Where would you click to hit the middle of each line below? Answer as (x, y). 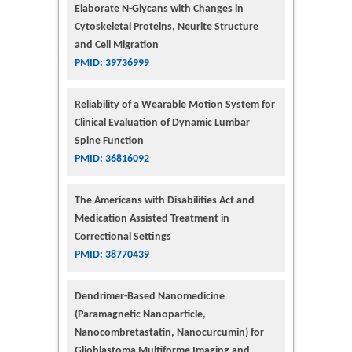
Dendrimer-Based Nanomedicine (150, 297)
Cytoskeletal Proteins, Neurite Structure (167, 27)
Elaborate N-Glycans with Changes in (159, 9)
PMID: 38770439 (112, 255)
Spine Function (109, 141)
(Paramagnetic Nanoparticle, (140, 315)
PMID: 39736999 (112, 64)
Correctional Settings (123, 237)
